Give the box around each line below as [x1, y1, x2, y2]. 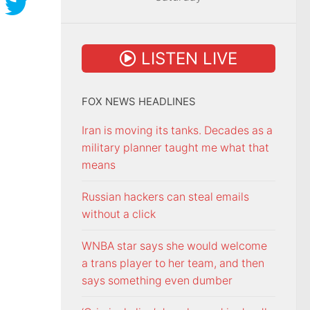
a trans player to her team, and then [82, 257, 264, 271]
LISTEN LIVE [136, 48, 237, 69]
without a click [82, 208, 156, 221]
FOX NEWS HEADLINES [82, 95, 196, 109]
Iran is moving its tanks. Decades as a [82, 124, 273, 138]
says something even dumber [82, 274, 232, 288]
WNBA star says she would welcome [82, 239, 267, 253]
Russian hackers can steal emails [82, 190, 249, 204]
